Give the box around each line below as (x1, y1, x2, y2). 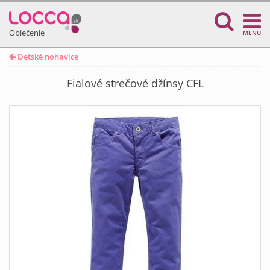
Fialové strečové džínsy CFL (66, 76, 204, 90)
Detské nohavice (16, 51, 78, 62)
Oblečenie (9, 27, 45, 38)
